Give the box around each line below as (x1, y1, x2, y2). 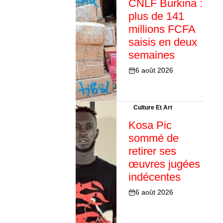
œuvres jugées (128, 158, 200, 171)
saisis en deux (128, 36, 197, 49)
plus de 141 (128, 10, 184, 23)
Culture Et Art (133, 104, 172, 111)
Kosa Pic (128, 119, 172, 132)
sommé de (128, 132, 179, 145)
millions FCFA (128, 23, 195, 36)
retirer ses (128, 145, 176, 158)
